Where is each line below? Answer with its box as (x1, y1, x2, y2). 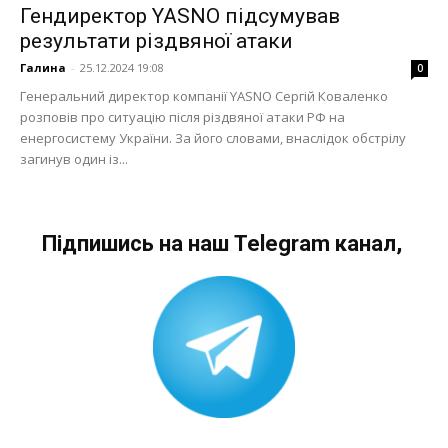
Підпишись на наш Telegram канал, (41, 231, 407, 257)
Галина (20, 60, 66, 76)
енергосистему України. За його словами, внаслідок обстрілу (20, 129, 406, 148)
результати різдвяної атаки (20, 29, 293, 54)
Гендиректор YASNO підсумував (20, 4, 340, 29)
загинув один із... (20, 150, 128, 169)
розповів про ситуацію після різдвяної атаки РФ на (20, 108, 345, 127)
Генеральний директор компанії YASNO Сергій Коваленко (20, 87, 388, 106)
